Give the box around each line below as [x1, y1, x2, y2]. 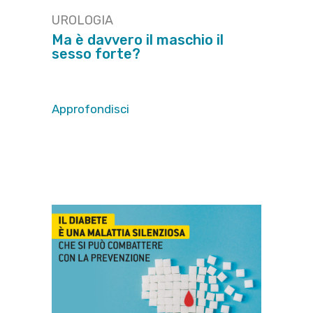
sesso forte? [52, 45, 140, 62]
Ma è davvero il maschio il [52, 31, 224, 48]
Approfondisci [52, 102, 129, 117]
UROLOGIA [52, 12, 113, 28]
